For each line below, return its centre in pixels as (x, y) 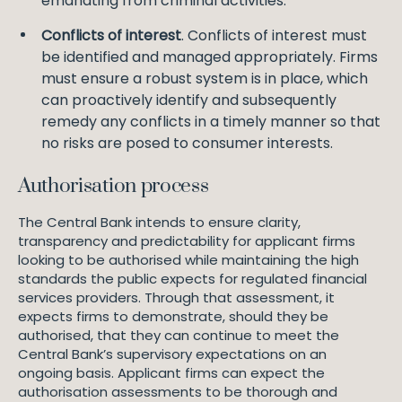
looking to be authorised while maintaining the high (188, 260)
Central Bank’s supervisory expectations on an (172, 354)
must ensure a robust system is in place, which (205, 79)
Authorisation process (114, 186)
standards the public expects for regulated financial (192, 279)
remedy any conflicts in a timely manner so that (211, 122)
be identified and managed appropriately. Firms (210, 57)
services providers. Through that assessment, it (176, 297)
